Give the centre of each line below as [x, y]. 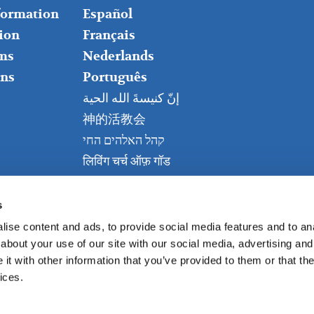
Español [107, 14]
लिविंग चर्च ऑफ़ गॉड [126, 161]
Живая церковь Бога [136, 182]
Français [109, 35]
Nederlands [118, 56]
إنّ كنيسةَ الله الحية [131, 98]
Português [115, 77]
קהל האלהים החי [123, 140]
